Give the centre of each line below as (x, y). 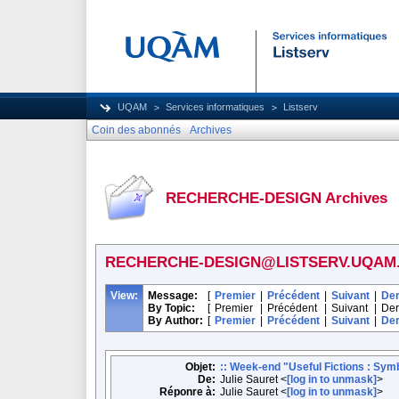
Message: (173, 296)
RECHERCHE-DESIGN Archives (277, 198)
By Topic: (171, 308)
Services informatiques (215, 107)
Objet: (200, 367)
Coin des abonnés (136, 130)
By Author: (175, 321)
